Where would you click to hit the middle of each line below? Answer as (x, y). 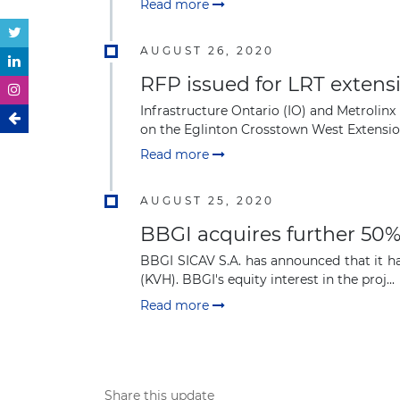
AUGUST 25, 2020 (207, 201)
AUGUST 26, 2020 (207, 50)
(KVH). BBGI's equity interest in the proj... (267, 280)
